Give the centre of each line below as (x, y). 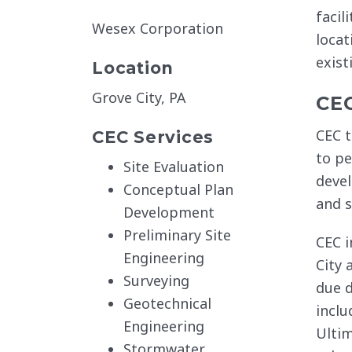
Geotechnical (167, 303)
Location (133, 68)
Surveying (156, 280)
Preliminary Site (177, 235)
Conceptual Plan (178, 189)
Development (169, 212)
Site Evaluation (174, 167)
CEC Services (153, 137)
